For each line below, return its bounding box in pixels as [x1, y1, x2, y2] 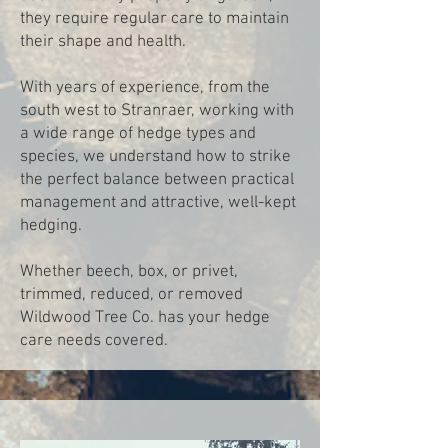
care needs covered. [20, 331, 168, 351]
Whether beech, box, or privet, [20, 262, 238, 282]
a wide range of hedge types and [20, 124, 256, 144]
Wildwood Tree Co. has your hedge [20, 308, 270, 328]
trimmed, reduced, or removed [20, 285, 247, 305]
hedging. [20, 216, 82, 236]
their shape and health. [20, 32, 186, 52]
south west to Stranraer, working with [20, 101, 294, 121]
